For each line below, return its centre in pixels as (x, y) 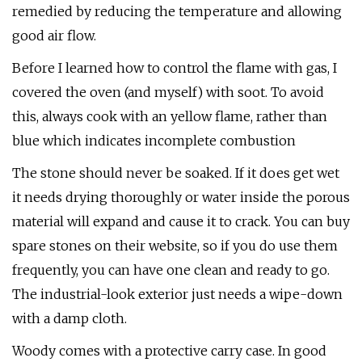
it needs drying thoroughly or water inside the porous (181, 197)
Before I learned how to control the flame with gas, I (175, 68)
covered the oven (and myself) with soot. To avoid (168, 92)
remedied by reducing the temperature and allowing (177, 11)
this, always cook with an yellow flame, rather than (170, 116)
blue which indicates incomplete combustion (154, 141)
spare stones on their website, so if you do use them (175, 246)
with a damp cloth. (69, 318)
